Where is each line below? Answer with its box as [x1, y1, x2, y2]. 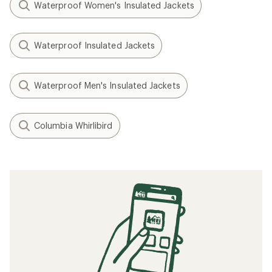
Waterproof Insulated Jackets [34, 39, 155, 50]
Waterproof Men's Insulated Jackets [34, 80, 180, 90]
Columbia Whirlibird [34, 120, 113, 131]
